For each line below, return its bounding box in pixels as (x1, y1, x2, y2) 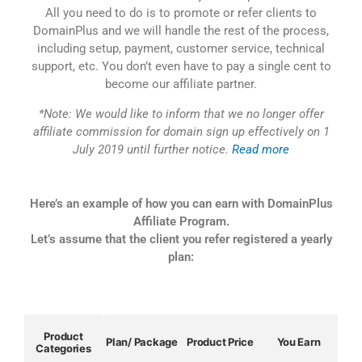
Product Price (187, 335, 254, 349)
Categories (36, 342, 91, 356)
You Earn (276, 335, 321, 349)
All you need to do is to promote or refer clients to (45, 6, 317, 21)
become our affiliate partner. (105, 77, 257, 92)
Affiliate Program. (133, 214, 229, 229)
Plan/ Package (106, 335, 178, 349)
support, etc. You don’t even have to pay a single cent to (31, 59, 331, 74)
